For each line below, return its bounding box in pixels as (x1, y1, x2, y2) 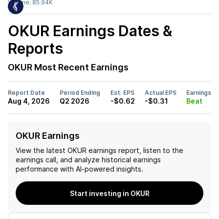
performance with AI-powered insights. (16, 165, 143, 173)
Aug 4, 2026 (8, 97, 50, 105)
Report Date (8, 89, 45, 96)
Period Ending (60, 89, 101, 96)
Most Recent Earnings (32, 62, 129, 72)
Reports (8, 40, 63, 57)
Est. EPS (110, 89, 134, 96)
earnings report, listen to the (87, 146, 183, 154)
